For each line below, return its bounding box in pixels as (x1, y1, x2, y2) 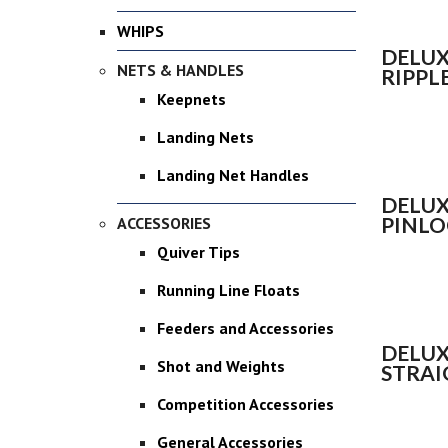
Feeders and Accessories (157, 318, 334, 338)
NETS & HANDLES (117, 60, 244, 80)
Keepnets (157, 89, 226, 109)
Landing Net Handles (157, 165, 309, 185)
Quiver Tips (157, 242, 240, 262)
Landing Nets (157, 127, 254, 147)
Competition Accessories (157, 394, 334, 414)
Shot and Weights (157, 356, 285, 376)
